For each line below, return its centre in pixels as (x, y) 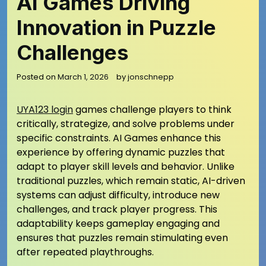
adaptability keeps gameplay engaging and (118, 224)
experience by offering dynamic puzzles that (121, 152)
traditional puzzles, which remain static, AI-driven (131, 181)
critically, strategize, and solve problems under (126, 124)
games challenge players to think (152, 110)
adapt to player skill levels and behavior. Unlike (126, 167)
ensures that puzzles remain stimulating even (122, 238)
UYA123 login (45, 110)
